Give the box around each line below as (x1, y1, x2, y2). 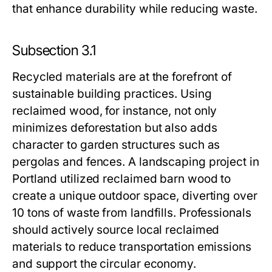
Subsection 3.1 (12, 42, 96, 59)
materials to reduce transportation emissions (12, 240, 251, 254)
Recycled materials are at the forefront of (12, 70, 233, 84)
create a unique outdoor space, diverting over (12, 189, 257, 203)
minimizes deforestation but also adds (12, 121, 217, 135)
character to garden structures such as (12, 138, 220, 152)
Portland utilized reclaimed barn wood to (12, 172, 231, 186)
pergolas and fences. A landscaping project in (12, 155, 259, 169)
